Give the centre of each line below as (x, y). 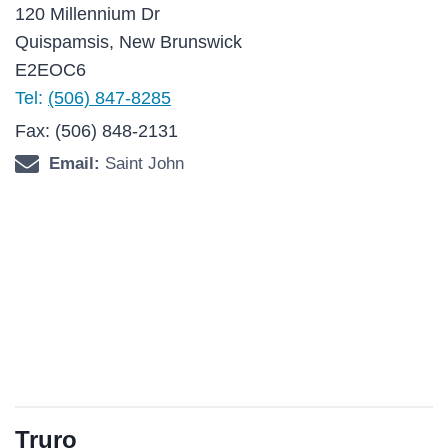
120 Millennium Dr (87, 14)
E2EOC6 (50, 70)
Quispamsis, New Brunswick (128, 42)
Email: (74, 163)
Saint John (142, 163)
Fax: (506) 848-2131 (96, 131)
